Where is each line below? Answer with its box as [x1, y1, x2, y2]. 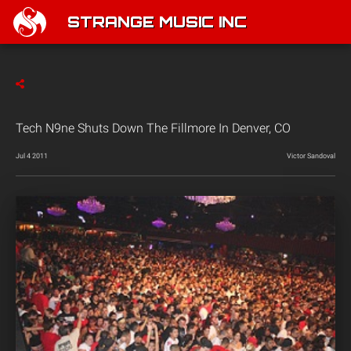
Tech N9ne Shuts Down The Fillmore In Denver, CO [16, 121, 291, 136]
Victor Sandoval [287, 152, 335, 160]
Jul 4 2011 [16, 152, 48, 160]
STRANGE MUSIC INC [67, 16, 247, 31]
